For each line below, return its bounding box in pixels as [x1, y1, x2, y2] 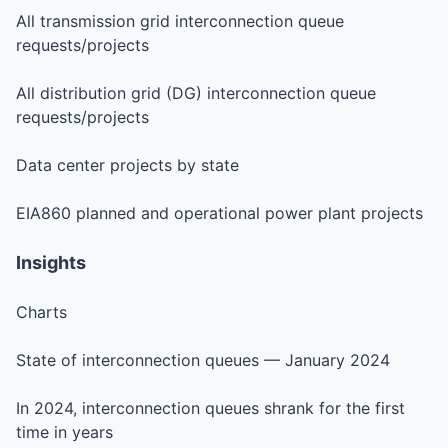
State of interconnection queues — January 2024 [16, 349, 390, 370]
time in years [16, 421, 113, 442]
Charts [16, 301, 67, 322]
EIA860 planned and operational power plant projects [16, 202, 423, 223]
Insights [16, 251, 86, 273]
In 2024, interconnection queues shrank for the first [16, 397, 405, 418]
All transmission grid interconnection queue [16, 10, 344, 31]
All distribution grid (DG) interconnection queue [16, 82, 376, 103]
